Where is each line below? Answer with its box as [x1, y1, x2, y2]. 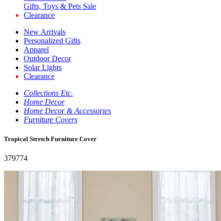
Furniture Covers [24, 115, 77, 124]
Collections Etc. [24, 89, 73, 97]
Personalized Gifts [24, 37, 80, 45]
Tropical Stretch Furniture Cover [4, 135, 97, 143]
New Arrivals [24, 28, 66, 36]
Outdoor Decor [24, 54, 71, 63]
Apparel [24, 45, 49, 54]
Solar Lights [24, 63, 62, 72]
